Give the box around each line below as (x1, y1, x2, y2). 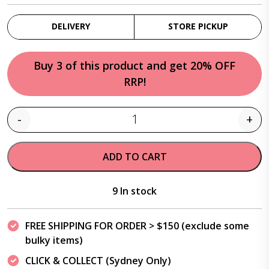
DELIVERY (52, 20, 90, 32)
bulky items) (25, 234, 83, 247)
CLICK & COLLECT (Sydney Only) (25, 254, 171, 267)
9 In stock (112, 184, 157, 198)
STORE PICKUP (168, 20, 228, 32)
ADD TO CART (102, 150, 167, 163)
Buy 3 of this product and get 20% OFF (34, 58, 235, 73)
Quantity (133, 119, 173, 133)
